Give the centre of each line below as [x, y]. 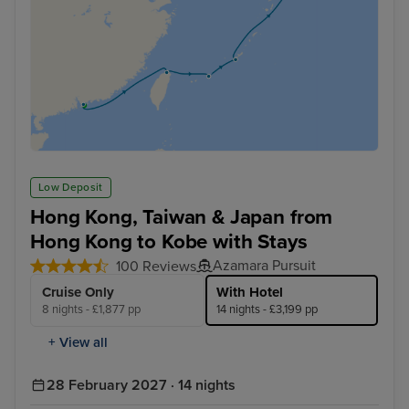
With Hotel [250, 293]
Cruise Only [78, 293]
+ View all [78, 343]
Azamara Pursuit [264, 266]
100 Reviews [156, 267]
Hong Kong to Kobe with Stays [169, 241]
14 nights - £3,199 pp [267, 310]
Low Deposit [71, 188]
